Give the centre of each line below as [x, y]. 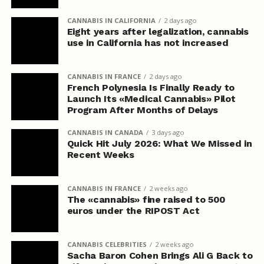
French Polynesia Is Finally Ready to [151, 87]
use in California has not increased [148, 42]
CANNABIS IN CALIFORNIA [111, 20]
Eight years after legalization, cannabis [158, 31]
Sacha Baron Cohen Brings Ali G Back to [160, 255]
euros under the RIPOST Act [133, 210]
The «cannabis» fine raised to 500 [146, 199]
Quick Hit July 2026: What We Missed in [159, 143]
